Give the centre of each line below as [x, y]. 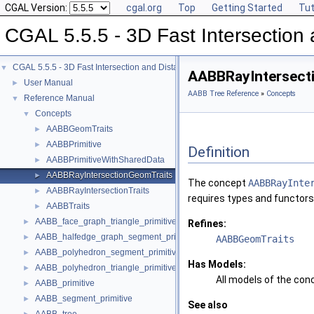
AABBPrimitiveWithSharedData [105, 160]
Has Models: [217, 265]
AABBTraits [68, 206]
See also [208, 305]
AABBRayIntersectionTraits [98, 191]
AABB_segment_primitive [84, 299]
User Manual [48, 83]
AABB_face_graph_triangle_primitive [106, 221]
